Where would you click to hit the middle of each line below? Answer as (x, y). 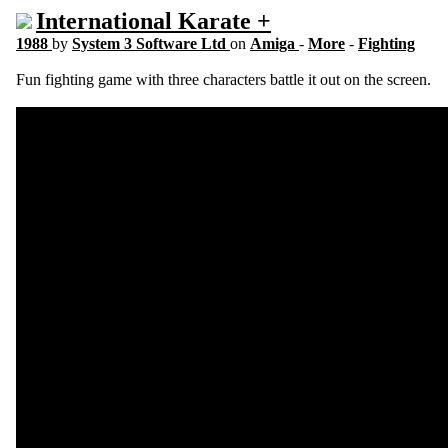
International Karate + (153, 21)
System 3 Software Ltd (151, 43)
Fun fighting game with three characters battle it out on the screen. (223, 79)
